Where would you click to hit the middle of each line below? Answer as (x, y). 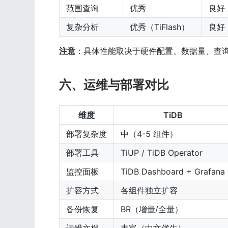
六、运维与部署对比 (114, 85)
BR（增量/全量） (152, 209)
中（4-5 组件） (149, 134)
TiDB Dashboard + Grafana (173, 171)
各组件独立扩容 (149, 190)
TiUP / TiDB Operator (162, 152)
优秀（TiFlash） (160, 27)
